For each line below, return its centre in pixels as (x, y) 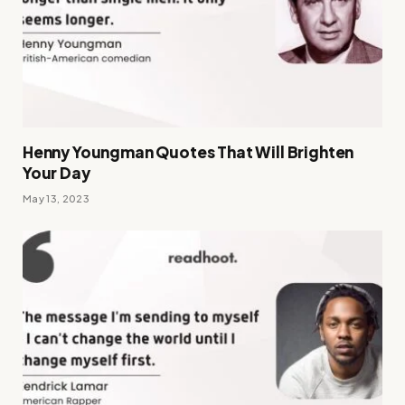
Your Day (57, 173)
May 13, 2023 (56, 199)
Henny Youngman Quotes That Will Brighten (188, 152)
